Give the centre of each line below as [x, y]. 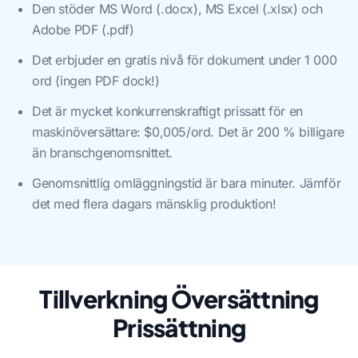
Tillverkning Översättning [179, 299]
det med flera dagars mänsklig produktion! [154, 204]
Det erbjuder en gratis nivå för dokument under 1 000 [185, 60]
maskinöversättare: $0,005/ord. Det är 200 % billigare [188, 132]
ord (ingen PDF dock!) [96, 81]
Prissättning [179, 328]
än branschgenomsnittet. [102, 153]
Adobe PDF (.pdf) [83, 30]
